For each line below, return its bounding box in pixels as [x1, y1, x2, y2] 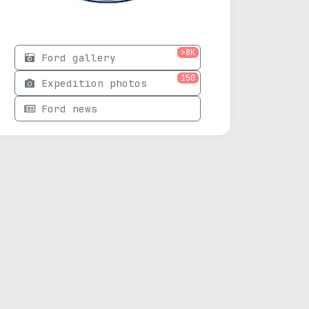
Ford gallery [41, 51, 116, 64]
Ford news [41, 102, 97, 115]
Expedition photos [41, 77, 147, 90]
